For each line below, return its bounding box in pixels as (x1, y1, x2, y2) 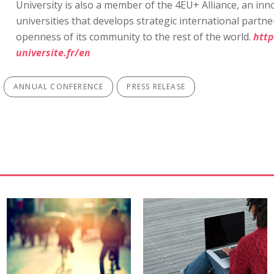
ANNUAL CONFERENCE (13, 81, 104, 92)
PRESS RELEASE (127, 81, 186, 92)
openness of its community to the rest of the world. (16, 30, 253, 43)
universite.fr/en (16, 46, 91, 59)
